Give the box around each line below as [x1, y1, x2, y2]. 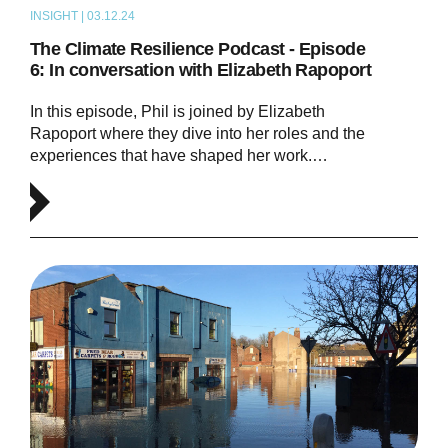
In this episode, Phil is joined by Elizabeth [29, 103, 325, 121]
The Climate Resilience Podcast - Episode [29, 39, 366, 60]
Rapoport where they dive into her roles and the [29, 125, 365, 143]
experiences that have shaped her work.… [29, 147, 328, 165]
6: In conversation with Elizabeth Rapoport [29, 60, 372, 81]
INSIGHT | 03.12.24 [29, 9, 135, 24]
